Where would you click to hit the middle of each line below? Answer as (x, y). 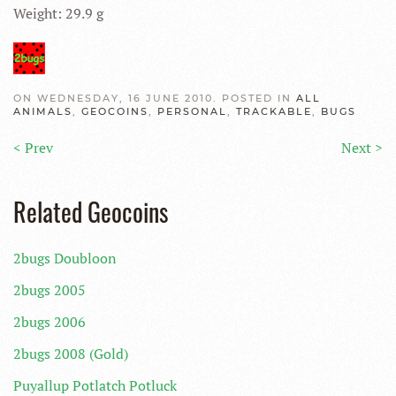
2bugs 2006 (49, 322)
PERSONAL (192, 111)
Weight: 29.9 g (58, 13)
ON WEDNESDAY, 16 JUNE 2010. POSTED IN (155, 98)
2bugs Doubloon (65, 258)
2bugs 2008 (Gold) (71, 354)
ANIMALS (43, 111)
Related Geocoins (91, 212)
